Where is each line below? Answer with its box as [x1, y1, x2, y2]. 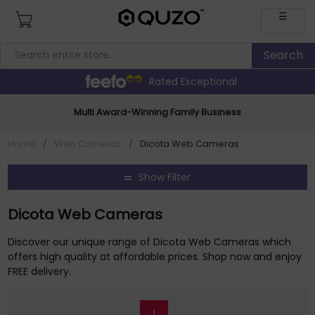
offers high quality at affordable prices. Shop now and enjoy [8, 250, 302, 264]
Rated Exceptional [148, 74, 237, 89]
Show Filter [139, 169, 191, 184]
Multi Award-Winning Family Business [74, 105, 241, 119]
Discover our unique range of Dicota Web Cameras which [8, 235, 292, 249]
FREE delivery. [8, 264, 72, 278]
